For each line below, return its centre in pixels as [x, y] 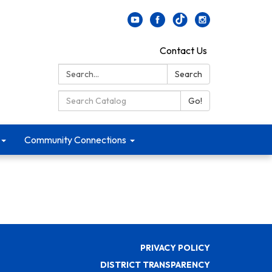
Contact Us [183, 50]
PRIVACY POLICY [175, 247]
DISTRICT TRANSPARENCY [155, 264]
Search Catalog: [96, 97]
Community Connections [75, 140]
